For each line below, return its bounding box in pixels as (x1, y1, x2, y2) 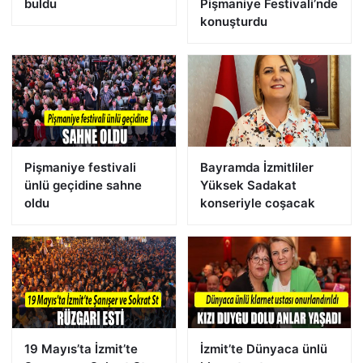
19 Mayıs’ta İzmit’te (24, 340, 138, 357)
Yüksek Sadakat (199, 177, 297, 193)
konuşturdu (199, 14, 267, 30)
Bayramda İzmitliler (199, 159, 314, 175)
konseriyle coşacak (199, 194, 315, 211)
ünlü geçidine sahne (24, 177, 142, 193)
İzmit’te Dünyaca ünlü (199, 340, 327, 357)
